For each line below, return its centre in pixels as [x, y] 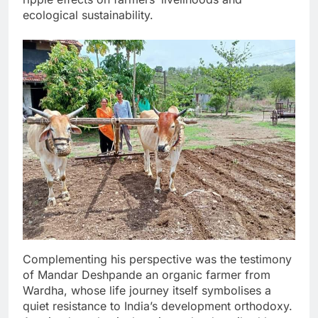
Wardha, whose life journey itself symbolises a [147, 290]
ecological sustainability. [88, 15]
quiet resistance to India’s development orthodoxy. [158, 306]
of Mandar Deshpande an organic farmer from [147, 274]
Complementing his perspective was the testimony [157, 259]
